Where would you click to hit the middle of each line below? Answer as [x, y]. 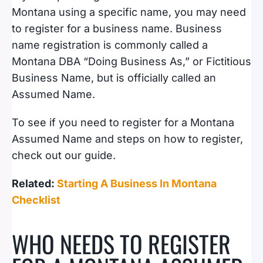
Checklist [36, 200]
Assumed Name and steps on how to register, [127, 139]
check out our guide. [64, 155]
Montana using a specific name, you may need [129, 12]
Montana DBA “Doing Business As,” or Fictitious [131, 61]
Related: [34, 183]
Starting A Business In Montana [137, 183]
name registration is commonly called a [110, 45]
